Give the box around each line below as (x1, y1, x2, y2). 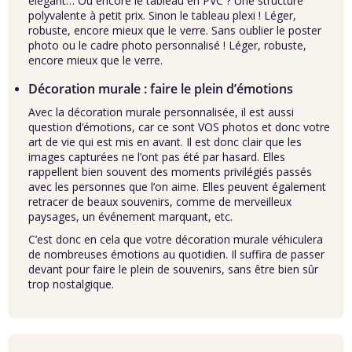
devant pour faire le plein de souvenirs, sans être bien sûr (28, 262, 318, 277)
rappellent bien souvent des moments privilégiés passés (28, 164, 312, 179)
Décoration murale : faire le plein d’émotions (28, 80, 293, 97)
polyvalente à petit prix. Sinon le (28, 8, 192, 23)
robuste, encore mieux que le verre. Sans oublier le (28, 23, 288, 38)
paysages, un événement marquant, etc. (28, 209, 233, 224)
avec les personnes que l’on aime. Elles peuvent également (28, 179, 326, 194)
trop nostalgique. (28, 277, 114, 291)
